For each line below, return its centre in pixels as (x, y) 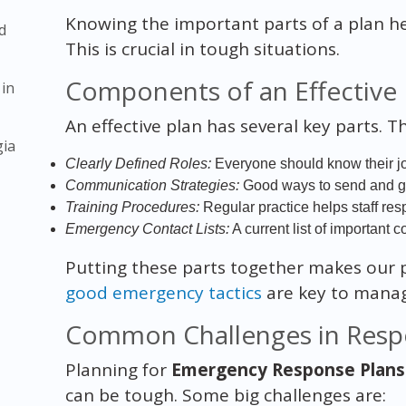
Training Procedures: (132, 207)
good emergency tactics (163, 292)
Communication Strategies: (152, 185)
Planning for (118, 369)
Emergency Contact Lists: (147, 228)
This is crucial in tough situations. (202, 48)
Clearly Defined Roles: (138, 163)
